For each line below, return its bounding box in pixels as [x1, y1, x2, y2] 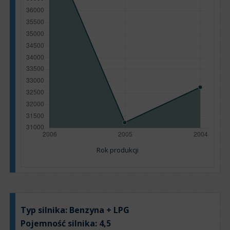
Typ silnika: [21, 204, 69, 216]
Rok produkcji [97, 145, 139, 155]
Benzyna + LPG [69, 204, 129, 216]
